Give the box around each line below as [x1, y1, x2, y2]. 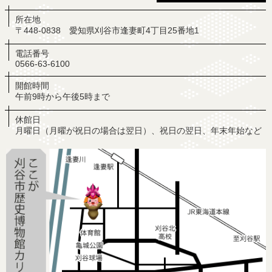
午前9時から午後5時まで [15, 92, 110, 101]
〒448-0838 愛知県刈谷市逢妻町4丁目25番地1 [15, 25, 199, 35]
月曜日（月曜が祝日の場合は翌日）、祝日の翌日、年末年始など [15, 126, 262, 135]
